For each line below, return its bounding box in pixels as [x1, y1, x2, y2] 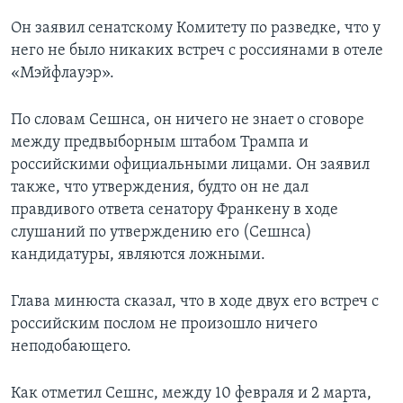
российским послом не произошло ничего [11, 316, 318, 334]
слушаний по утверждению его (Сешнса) [11, 224, 312, 242]
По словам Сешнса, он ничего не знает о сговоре [11, 112, 364, 130]
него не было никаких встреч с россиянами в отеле [11, 42, 383, 60]
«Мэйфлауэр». [11, 65, 114, 83]
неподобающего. [11, 338, 131, 356]
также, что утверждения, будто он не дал [11, 179, 309, 197]
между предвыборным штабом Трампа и [11, 134, 309, 152]
